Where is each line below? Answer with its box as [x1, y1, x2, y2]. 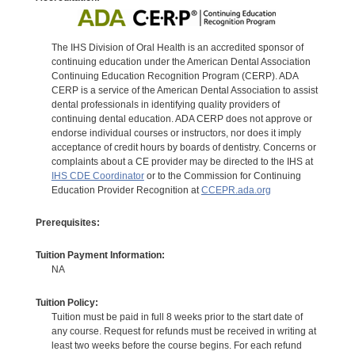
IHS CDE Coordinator [51, 170, 144, 181]
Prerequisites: [35, 216, 100, 228]
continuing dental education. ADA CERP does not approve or [51, 113, 312, 124]
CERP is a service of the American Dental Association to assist [51, 84, 318, 96]
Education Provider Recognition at [51, 184, 201, 196]
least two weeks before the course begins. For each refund [51, 339, 302, 351]
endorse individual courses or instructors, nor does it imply [51, 127, 301, 139]
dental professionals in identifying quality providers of [51, 98, 280, 110]
